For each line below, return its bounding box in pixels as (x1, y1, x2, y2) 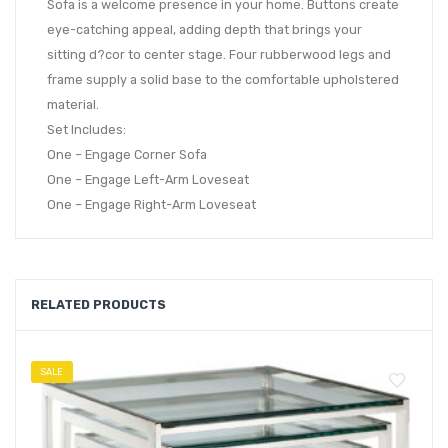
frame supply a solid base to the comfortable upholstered (47, 71, 399, 87)
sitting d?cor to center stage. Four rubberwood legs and (47, 46, 391, 62)
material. (47, 96, 99, 112)
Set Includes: (47, 121, 126, 137)
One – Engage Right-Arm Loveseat (47, 196, 256, 212)
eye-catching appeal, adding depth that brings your (47, 21, 362, 37)
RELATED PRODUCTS (31, 296, 166, 312)
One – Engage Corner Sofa (47, 146, 207, 162)
